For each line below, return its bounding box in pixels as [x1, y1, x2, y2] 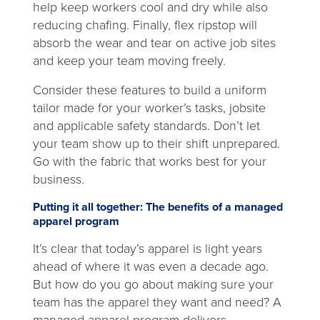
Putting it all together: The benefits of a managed [33, 199, 283, 215]
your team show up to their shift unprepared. [33, 134, 280, 153]
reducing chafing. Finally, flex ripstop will [33, 16, 257, 34]
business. [33, 170, 84, 189]
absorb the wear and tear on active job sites [33, 34, 276, 52]
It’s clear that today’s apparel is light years [33, 239, 262, 258]
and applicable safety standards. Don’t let [33, 116, 260, 135]
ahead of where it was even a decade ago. [33, 257, 269, 276]
